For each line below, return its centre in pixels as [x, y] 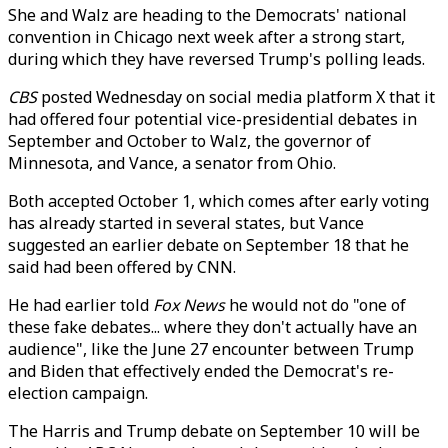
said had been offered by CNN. [122, 267]
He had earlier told [80, 305]
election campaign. [78, 393]
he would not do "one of [315, 305]
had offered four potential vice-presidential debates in [212, 119]
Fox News [189, 305]
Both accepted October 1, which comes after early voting [218, 201]
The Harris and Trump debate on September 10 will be [214, 431]
